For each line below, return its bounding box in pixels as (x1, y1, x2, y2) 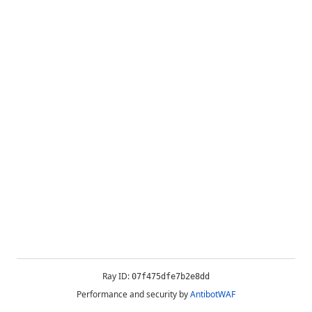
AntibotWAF (190, 288, 235, 300)
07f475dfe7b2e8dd (132, 272, 210, 281)
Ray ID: (102, 270, 132, 282)
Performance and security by (77, 288, 188, 300)
